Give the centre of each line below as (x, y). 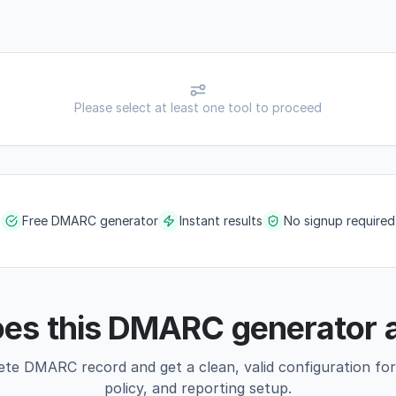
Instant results (221, 221)
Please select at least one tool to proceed (198, 107)
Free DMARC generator (90, 221)
